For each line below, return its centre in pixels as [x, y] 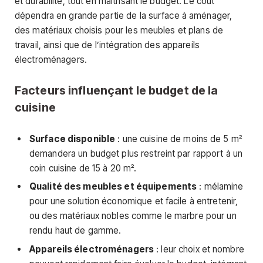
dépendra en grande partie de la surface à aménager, [124, 15]
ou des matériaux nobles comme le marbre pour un [133, 216]
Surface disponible [73, 139]
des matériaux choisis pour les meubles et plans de [119, 30]
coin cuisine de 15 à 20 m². [83, 168]
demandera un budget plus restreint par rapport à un [136, 153]
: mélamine [220, 187]
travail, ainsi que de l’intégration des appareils [107, 45]
